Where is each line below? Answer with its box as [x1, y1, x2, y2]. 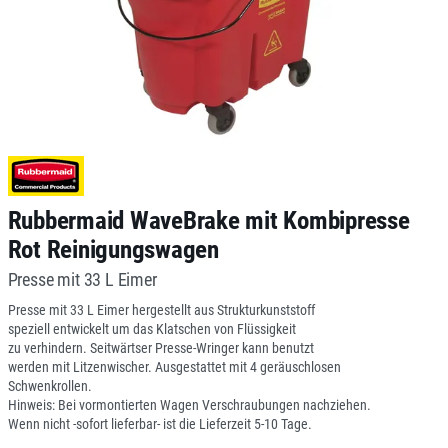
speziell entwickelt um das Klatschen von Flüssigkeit [7, 321, 296, 337]
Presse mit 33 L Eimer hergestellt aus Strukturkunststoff [7, 302, 315, 318]
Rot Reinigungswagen [7, 235, 219, 264]
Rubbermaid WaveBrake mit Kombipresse [7, 206, 410, 235]
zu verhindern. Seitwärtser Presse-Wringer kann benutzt [7, 340, 314, 356]
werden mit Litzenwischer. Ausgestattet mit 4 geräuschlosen [7, 359, 341, 375]
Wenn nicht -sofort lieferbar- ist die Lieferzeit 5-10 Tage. [7, 416, 312, 432]
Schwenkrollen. [7, 378, 92, 394]
